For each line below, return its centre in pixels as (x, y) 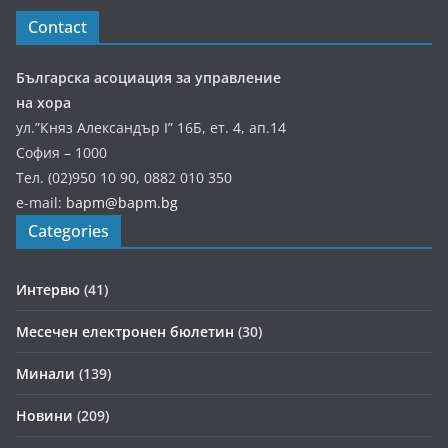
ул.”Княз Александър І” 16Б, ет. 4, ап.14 (151, 127)
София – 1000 (61, 152)
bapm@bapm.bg (122, 202)
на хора (43, 102)
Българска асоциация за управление (148, 77)
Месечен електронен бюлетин (125, 331)
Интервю (48, 289)
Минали (45, 373)
